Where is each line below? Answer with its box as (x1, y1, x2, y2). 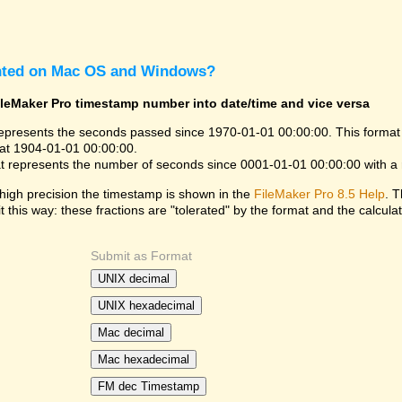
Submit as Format (91, 249, 192, 264)
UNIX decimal (98, 272, 170, 286)
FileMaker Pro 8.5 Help (254, 186, 385, 201)
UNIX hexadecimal (98, 299, 195, 313)
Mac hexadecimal (98, 353, 189, 367)
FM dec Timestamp (98, 380, 199, 394)
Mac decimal (98, 326, 164, 340)
